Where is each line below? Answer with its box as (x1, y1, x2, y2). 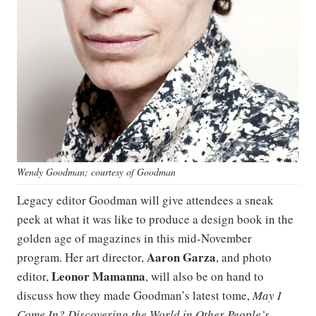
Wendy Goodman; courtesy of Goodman (17, 164, 176, 178)
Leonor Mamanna (51, 267, 145, 285)
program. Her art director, (17, 248, 147, 265)
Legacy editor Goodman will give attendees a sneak (17, 191, 274, 208)
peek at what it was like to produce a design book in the (17, 210, 293, 227)
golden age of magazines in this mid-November (17, 229, 252, 246)
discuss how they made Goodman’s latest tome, (17, 286, 253, 303)
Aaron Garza (147, 248, 216, 266)
